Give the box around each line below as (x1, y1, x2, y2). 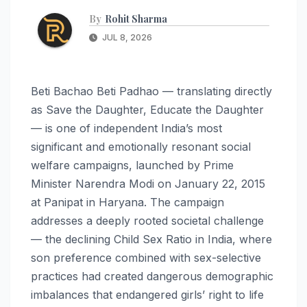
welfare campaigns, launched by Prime (31, 158, 234, 172)
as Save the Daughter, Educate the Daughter (31, 102, 264, 116)
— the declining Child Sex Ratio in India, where (31, 232, 272, 246)
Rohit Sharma (105, 12, 167, 25)
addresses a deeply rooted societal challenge (31, 213, 264, 228)
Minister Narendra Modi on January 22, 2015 (31, 176, 265, 191)
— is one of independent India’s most (31, 121, 222, 135)
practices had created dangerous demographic (31, 269, 273, 283)
